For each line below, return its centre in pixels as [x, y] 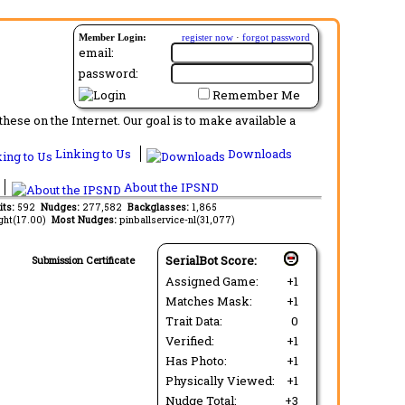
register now [207, 37]
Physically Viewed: [223, 381]
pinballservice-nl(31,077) [177, 220]
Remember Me [256, 95]
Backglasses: [160, 207]
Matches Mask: [212, 301]
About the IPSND [170, 187]
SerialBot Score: [211, 260]
